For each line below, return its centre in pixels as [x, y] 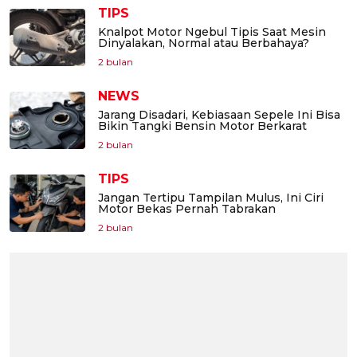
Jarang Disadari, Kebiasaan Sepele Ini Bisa [219, 114]
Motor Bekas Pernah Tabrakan [187, 208]
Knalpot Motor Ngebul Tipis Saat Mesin [212, 31]
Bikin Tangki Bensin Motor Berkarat [202, 126]
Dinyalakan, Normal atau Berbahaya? [204, 43]
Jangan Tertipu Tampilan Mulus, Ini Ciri [211, 197]
